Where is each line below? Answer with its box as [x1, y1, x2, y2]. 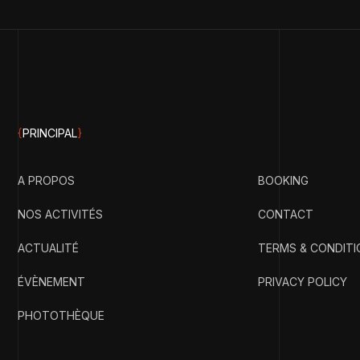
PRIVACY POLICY [258, 275, 347, 288]
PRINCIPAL [22, 126, 77, 140]
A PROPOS [18, 174, 75, 187]
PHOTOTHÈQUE [18, 309, 104, 322]
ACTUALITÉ [18, 241, 79, 255]
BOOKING [258, 174, 309, 187]
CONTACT [258, 207, 313, 221]
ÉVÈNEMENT [18, 275, 85, 288]
